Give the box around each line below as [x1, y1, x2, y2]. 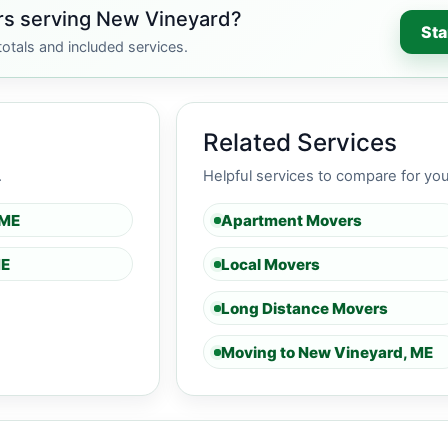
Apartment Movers [221, 210, 362, 230]
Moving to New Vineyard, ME [221, 342, 433, 362]
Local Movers [221, 254, 320, 274]
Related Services [203, 128, 397, 157]
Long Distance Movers [221, 298, 388, 318]
